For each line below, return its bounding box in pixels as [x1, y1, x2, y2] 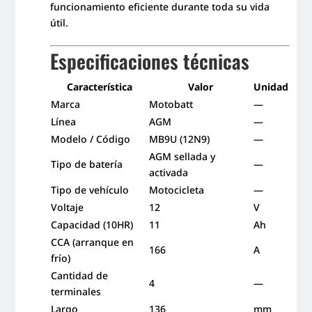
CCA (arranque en [51, 235, 134, 249]
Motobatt [149, 97, 194, 111]
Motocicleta [149, 183, 205, 197]
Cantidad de [51, 269, 109, 283]
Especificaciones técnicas [50, 47, 250, 76]
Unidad [253, 80, 289, 94]
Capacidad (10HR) [51, 218, 134, 232]
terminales [51, 285, 102, 299]
